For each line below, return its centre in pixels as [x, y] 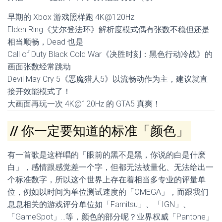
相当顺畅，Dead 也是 [45, 42]
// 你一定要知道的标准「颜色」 [100, 131]
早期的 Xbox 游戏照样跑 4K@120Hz [71, 17]
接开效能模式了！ [39, 91]
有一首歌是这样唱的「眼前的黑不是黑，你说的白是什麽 [107, 155]
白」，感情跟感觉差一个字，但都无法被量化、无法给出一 [111, 167]
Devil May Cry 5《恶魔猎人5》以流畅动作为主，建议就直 [108, 79]
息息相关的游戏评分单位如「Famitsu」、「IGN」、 [99, 204]
